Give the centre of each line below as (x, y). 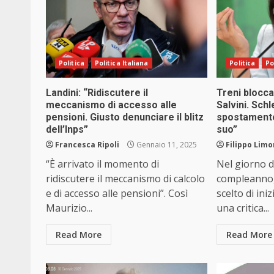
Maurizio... (69, 208)
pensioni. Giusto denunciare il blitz (125, 117)
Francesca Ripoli (87, 145)
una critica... (243, 208)
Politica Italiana (121, 63)
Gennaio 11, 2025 (166, 145)
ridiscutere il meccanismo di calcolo (125, 179)
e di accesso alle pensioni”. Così (117, 194)
